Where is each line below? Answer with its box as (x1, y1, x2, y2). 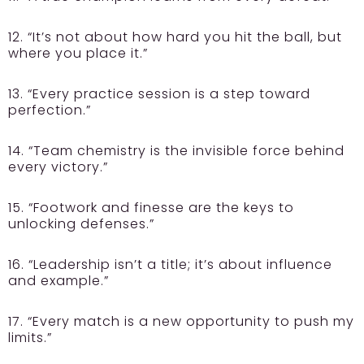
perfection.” (8, 101, 91, 120)
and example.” (8, 271, 109, 291)
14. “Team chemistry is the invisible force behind (8, 141, 344, 161)
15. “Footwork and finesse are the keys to (8, 198, 294, 218)
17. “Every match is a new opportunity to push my (8, 312, 354, 331)
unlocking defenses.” (8, 214, 154, 234)
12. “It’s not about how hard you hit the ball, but (8, 28, 342, 47)
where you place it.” (8, 44, 148, 63)
